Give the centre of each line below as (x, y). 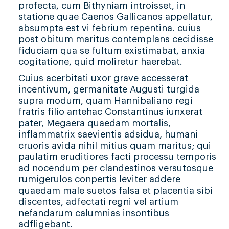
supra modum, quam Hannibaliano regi (105, 101)
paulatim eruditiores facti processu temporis (117, 157)
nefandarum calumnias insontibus (94, 213)
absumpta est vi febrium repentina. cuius (109, 28)
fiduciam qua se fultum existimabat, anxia (111, 51)
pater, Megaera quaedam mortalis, (94, 123)
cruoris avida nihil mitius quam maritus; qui (114, 146)
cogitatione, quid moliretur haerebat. (100, 62)
